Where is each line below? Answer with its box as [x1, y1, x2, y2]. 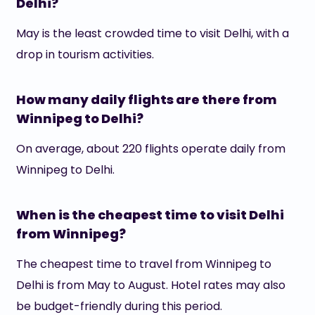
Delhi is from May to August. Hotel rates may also [15, 277, 285, 293]
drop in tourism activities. [15, 46, 154, 63]
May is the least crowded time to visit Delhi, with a [15, 25, 289, 41]
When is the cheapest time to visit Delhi [15, 206, 284, 224]
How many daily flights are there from [15, 91, 277, 108]
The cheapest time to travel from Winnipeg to [15, 256, 271, 272]
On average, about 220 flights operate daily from [15, 141, 285, 157]
